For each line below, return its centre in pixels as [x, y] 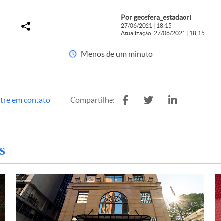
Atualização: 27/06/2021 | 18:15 [163, 33]
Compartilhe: [92, 100]
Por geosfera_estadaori [156, 17]
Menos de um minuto [117, 54]
